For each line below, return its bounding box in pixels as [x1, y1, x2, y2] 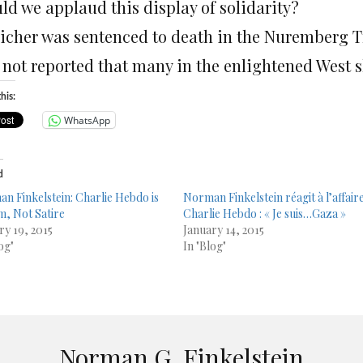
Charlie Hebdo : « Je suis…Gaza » [183, 206, 347, 221]
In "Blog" [183, 238, 227, 254]
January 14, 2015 [183, 222, 265, 237]
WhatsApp [64, 113, 110, 127]
